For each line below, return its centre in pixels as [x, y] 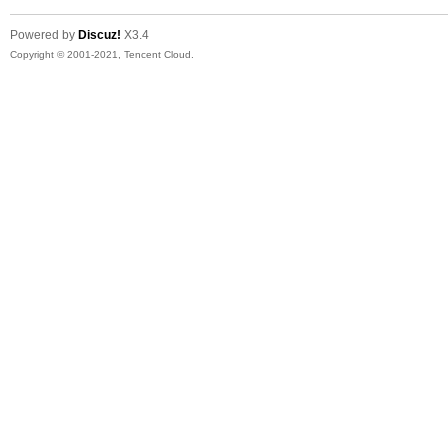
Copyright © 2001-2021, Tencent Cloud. [101, 54]
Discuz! [99, 35]
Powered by [43, 35]
